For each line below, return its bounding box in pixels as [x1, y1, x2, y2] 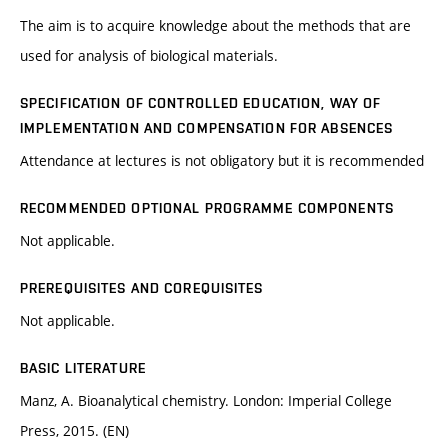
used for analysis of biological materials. [20, 46, 278, 66]
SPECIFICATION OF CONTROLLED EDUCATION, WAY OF [20, 95, 382, 112]
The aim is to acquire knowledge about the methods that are [20, 16, 411, 36]
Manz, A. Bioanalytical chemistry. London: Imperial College [20, 391, 392, 411]
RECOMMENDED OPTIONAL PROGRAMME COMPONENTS [20, 200, 394, 217]
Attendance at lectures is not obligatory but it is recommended [20, 151, 424, 171]
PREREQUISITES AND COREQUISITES [20, 280, 264, 297]
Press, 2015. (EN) [20, 421, 129, 441]
